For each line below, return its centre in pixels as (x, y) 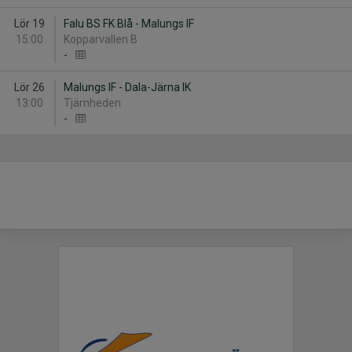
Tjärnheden (95, 103)
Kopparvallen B (102, 39)
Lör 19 (29, 24)
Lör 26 (29, 87)
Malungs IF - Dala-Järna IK (127, 87)
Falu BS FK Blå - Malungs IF (129, 24)
